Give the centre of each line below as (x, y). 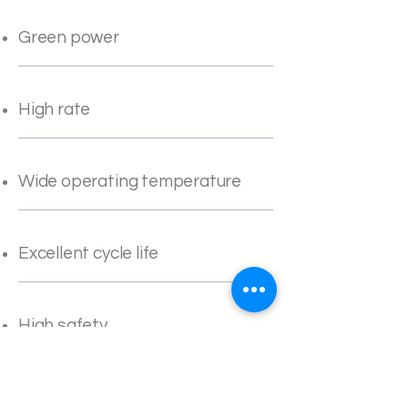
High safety (63, 325)
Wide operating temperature (130, 181)
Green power (69, 37)
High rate (55, 109)
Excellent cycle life (89, 253)
